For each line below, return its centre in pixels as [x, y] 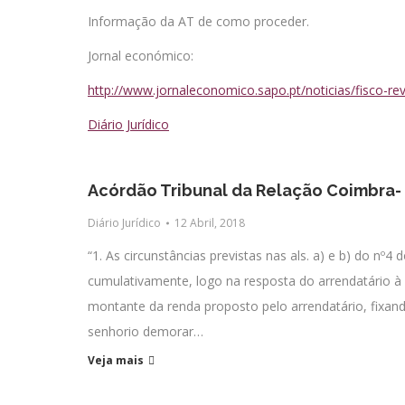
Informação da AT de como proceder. [198, 21]
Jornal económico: [141, 56]
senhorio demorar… [146, 331]
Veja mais [116, 360]
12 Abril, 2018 [210, 223]
